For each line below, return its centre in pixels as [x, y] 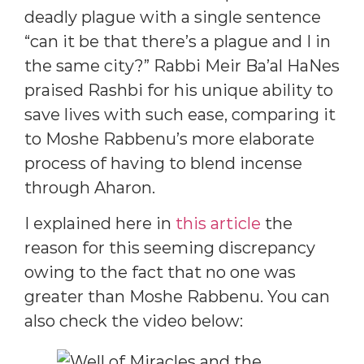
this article [218, 224]
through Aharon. [90, 188]
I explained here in [100, 224]
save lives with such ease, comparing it [180, 115]
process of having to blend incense [163, 164]
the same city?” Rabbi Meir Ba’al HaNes [182, 66]
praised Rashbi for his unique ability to [179, 91]
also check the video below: [134, 321]
